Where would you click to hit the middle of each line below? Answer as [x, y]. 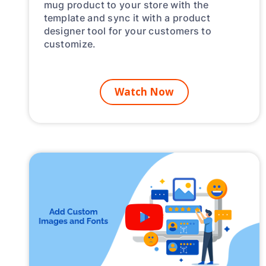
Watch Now [144, 92]
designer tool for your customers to [128, 31]
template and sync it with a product [127, 18]
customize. [70, 44]
